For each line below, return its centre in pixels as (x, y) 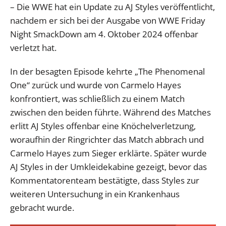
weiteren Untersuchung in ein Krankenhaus (95, 194)
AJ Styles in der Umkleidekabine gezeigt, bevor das (108, 166)
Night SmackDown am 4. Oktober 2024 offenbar (104, 34)
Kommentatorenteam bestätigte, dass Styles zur (105, 180)
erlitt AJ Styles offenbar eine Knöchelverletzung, (103, 126)
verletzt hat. (33, 47)
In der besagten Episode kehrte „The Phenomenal (107, 71)
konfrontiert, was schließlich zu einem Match (97, 98)
